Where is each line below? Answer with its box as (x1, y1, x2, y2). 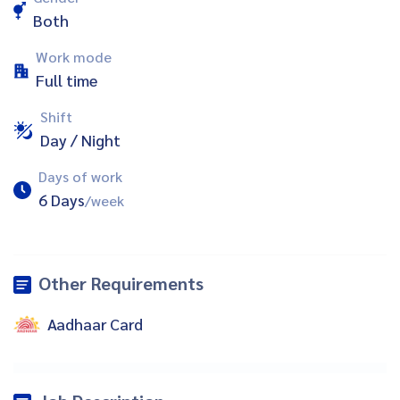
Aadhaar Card (47, 313, 143, 335)
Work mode (36, 46, 112, 66)
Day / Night (40, 129, 121, 150)
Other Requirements (38, 271, 204, 295)
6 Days (38, 188, 85, 210)
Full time (36, 69, 97, 90)
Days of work (38, 166, 122, 186)
